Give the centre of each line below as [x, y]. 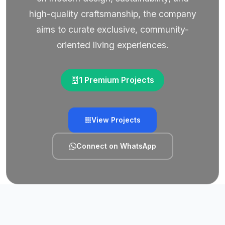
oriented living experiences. [113, 45]
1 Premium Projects [117, 80]
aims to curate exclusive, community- [113, 29]
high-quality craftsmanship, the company [113, 14]
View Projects [116, 120]
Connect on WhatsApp [116, 146]
